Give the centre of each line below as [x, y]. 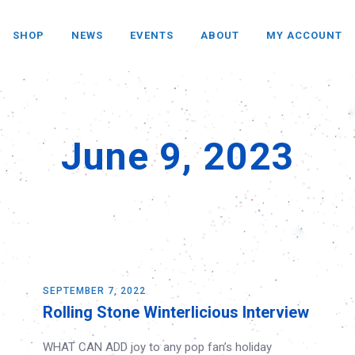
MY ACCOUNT [304, 35]
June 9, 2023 [178, 157]
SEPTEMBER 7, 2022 [94, 291]
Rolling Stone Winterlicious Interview [176, 312]
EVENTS [152, 35]
